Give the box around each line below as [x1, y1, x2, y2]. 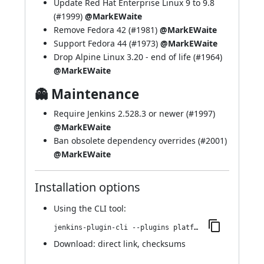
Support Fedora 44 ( [54, 38, 131, 49]
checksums [142, 238, 186, 249]
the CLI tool [79, 203, 124, 214]
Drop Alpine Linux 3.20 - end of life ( [54, 51, 196, 62]
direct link [98, 238, 137, 249]
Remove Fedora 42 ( [54, 24, 131, 35]
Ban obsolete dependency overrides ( [54, 135, 200, 146]
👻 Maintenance [35, 85, 139, 103]
